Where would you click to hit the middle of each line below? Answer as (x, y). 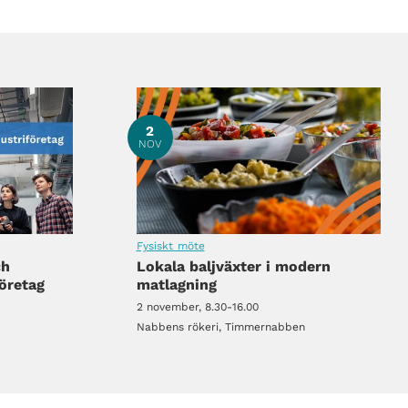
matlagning (176, 284)
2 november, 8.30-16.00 (197, 306)
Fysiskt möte (170, 245)
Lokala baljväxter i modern (233, 266)
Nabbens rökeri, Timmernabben (220, 326)
